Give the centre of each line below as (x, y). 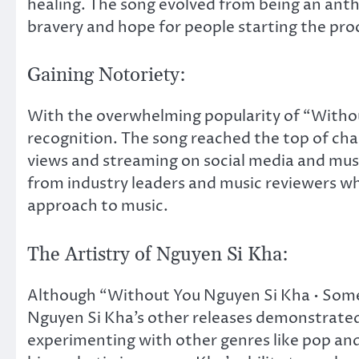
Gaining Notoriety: (107, 76)
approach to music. (98, 206)
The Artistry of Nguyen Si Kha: (158, 254)
